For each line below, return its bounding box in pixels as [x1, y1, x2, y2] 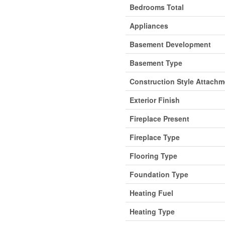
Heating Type [129, 206, 175, 217]
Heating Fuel [129, 188, 173, 198]
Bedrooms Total [129, 2, 184, 13]
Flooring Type [129, 151, 177, 161]
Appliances [129, 21, 168, 31]
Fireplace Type [129, 132, 180, 143]
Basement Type [129, 58, 182, 68]
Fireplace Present [129, 114, 189, 124]
